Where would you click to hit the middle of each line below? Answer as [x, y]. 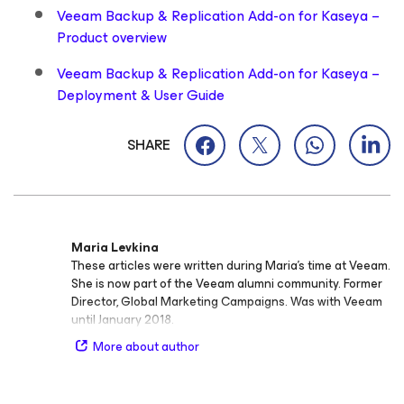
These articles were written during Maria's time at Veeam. [231, 265]
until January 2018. [123, 319]
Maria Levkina [115, 247]
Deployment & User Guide [141, 95]
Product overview [112, 37]
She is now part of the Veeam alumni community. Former [227, 283]
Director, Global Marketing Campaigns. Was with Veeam [227, 301]
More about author [146, 346]
